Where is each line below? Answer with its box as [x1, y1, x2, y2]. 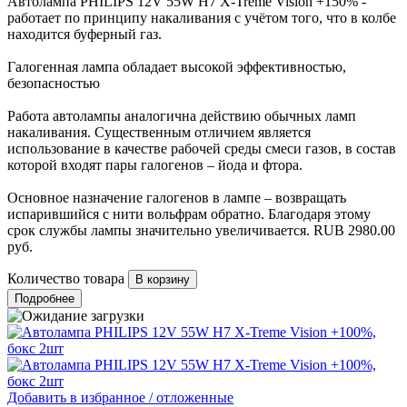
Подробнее [15, 292, 74, 306]
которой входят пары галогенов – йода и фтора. [7, 157, 303, 174]
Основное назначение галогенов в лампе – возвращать [7, 190, 346, 206]
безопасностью [7, 75, 100, 92]
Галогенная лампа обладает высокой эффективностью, [7, 59, 346, 75]
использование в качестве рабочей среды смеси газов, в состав [7, 141, 396, 157]
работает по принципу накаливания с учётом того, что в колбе [7, 10, 396, 26]
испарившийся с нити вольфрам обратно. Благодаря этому [7, 206, 371, 223]
